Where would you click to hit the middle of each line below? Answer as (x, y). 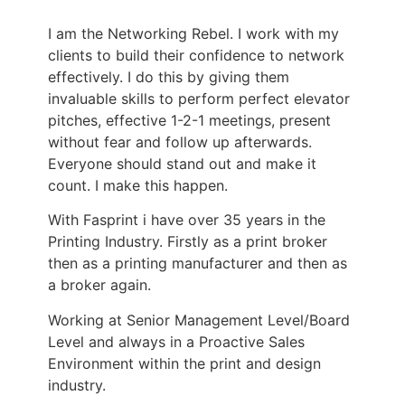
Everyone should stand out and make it (182, 164)
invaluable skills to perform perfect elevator (198, 99)
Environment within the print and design (184, 363)
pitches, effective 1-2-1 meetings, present (189, 121)
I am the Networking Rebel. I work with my (193, 34)
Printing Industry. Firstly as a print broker (187, 242)
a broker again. (99, 285)
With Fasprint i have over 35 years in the (186, 220)
